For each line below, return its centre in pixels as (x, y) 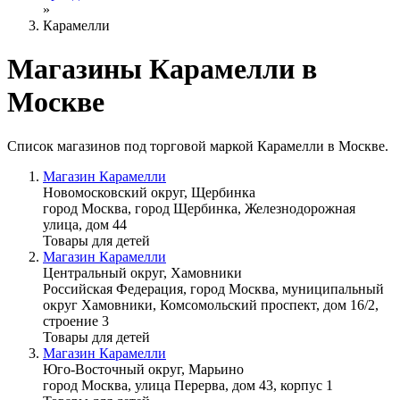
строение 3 (76, 321)
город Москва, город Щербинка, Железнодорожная (199, 208)
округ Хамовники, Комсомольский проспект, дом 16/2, (211, 304)
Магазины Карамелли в (162, 69)
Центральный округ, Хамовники (142, 272)
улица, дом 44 (85, 224)
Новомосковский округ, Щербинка (149, 192)
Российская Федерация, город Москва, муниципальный (213, 288)
